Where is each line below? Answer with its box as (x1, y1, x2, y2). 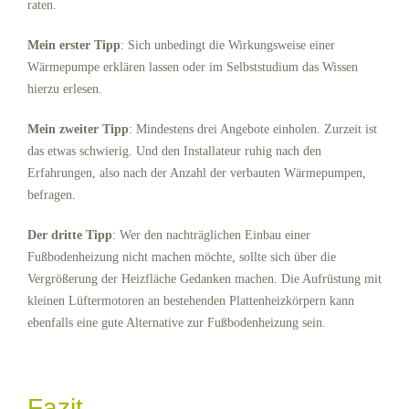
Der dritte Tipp (27, 227, 112, 242)
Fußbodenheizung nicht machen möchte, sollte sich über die (27, 249, 336, 264)
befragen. (27, 187, 76, 202)
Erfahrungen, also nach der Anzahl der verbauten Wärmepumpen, (27, 165, 366, 180)
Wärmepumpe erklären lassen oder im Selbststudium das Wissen (27, 59, 358, 74)
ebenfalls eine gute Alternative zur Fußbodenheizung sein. (27, 315, 326, 330)
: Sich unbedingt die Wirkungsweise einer (121, 37, 335, 52)
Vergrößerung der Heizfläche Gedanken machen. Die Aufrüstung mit (27, 271, 382, 286)
